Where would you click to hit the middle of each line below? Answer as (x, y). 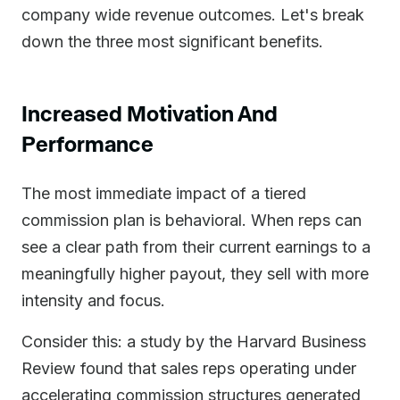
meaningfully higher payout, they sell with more (195, 274)
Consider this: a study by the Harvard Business (194, 342)
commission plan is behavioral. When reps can (192, 220)
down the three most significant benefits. (172, 42)
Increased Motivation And (150, 113)
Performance (87, 143)
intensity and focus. (93, 300)
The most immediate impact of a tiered (164, 193)
